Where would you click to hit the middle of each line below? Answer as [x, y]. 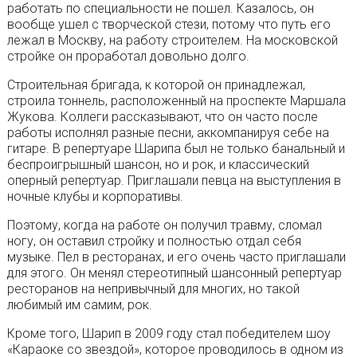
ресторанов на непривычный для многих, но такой [153, 289]
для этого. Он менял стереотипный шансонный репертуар [174, 273]
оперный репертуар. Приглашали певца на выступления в [174, 181]
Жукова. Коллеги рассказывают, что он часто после [162, 117]
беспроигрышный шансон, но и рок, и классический [158, 165]
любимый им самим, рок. [79, 305]
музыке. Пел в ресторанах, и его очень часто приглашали [176, 257]
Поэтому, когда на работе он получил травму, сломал [164, 226]
